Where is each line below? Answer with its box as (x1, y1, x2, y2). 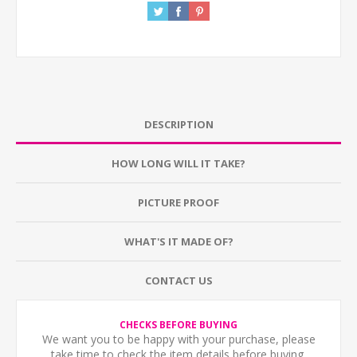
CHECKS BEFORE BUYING (120, 318, 237, 331)
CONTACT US (144, 273, 213, 288)
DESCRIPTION (143, 117, 214, 131)
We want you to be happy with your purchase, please (41, 331, 316, 347)
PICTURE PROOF (138, 195, 219, 210)
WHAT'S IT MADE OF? (124, 234, 233, 249)
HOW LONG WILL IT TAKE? (112, 156, 245, 171)
